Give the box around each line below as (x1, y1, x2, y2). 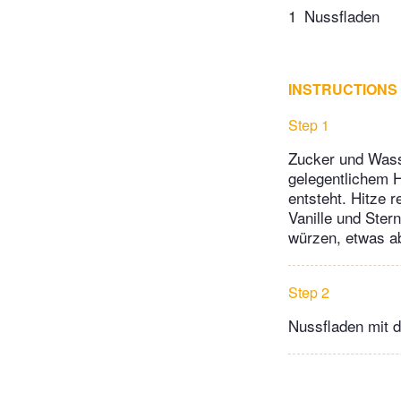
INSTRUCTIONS (288, 78, 397, 99)
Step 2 (288, 281, 329, 303)
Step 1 (288, 114, 329, 135)
